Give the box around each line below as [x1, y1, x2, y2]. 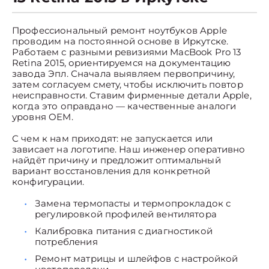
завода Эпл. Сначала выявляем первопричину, [12, 68, 235, 79]
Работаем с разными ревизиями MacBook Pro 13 [12, 46, 241, 58]
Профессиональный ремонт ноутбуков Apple [12, 25, 227, 36]
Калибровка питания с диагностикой [35, 225, 213, 237]
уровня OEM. [12, 111, 73, 122]
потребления [35, 236, 98, 247]
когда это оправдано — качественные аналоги [12, 100, 237, 112]
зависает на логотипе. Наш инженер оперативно [12, 144, 246, 155]
